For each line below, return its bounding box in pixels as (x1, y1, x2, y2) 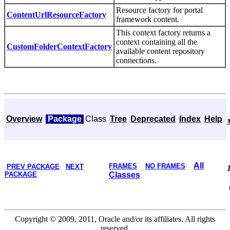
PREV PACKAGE (7, 162, 60, 170)
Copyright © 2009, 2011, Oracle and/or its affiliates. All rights (15, 214, 215, 223)
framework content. (116, 14, 179, 24)
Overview (6, 114, 42, 123)
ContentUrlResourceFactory (7, 10, 106, 19)
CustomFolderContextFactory (7, 42, 112, 51)
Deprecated (130, 114, 176, 123)
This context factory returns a (116, 28, 210, 37)
